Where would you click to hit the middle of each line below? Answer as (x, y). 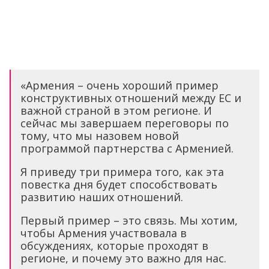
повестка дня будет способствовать (119, 185)
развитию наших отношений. (102, 197)
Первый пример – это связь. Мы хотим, (129, 221)
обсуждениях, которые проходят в (114, 246)
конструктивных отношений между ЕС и (131, 98)
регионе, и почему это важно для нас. (123, 258)
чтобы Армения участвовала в (104, 233)
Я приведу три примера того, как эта (122, 172)
